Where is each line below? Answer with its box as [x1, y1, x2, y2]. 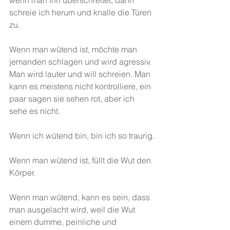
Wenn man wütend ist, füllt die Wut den [9, 155, 153, 165]
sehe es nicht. [9, 106, 60, 116]
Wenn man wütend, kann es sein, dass [9, 192, 152, 202]
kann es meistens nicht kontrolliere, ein [9, 81, 153, 91]
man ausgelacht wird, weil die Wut [9, 204, 137, 215]
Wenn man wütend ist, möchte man [9, 44, 139, 54]
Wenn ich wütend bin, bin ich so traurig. [9, 130, 155, 141]
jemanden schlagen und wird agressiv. [9, 56, 154, 67]
